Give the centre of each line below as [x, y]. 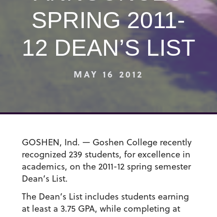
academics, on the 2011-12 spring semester [106, 167]
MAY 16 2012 [108, 74]
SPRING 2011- [108, 20]
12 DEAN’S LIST [108, 48]
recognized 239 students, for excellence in [106, 155]
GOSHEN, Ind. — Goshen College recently [107, 142]
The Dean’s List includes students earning [105, 197]
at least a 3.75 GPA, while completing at [101, 209]
